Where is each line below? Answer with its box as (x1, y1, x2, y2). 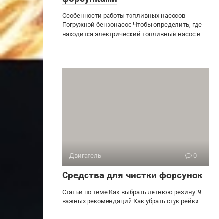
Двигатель (69, 152, 101, 159)
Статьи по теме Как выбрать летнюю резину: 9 (62, 188, 201, 196)
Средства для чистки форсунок (62, 169, 203, 181)
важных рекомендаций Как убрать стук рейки (62, 197, 199, 205)
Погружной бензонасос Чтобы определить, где (62, 21, 202, 28)
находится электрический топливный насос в (62, 30, 200, 38)
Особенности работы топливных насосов (62, 11, 185, 19)
